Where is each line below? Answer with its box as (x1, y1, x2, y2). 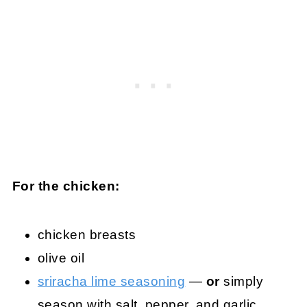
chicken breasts (37, 228, 136, 243)
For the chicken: (12, 179, 120, 194)
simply (219, 274, 264, 289)
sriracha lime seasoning (37, 274, 186, 289)
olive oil (37, 251, 85, 266)
